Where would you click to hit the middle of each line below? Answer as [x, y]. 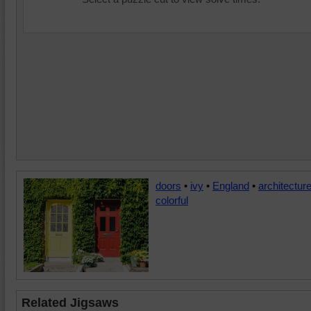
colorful [172, 200]
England [231, 186]
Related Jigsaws [70, 303]
